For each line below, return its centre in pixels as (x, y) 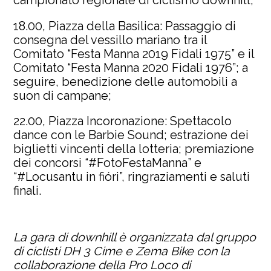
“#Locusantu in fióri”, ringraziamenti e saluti (132, 177)
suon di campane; (63, 95)
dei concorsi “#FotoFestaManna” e (108, 163)
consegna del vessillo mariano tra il (110, 40)
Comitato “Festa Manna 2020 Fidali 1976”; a (131, 67)
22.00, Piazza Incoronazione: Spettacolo (123, 121)
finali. (28, 191)
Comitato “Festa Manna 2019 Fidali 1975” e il (134, 54)
